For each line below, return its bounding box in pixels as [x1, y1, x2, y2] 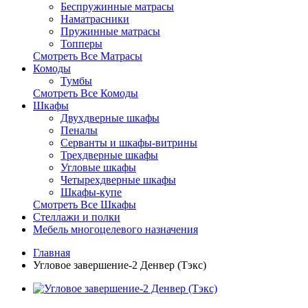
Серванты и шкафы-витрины [60, 137, 197, 148]
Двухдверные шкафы [60, 112, 159, 124]
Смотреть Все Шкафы [33, 199, 136, 210]
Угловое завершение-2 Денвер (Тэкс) [33, 259, 206, 271]
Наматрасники [60, 13, 129, 25]
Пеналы [60, 124, 98, 136]
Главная [33, 247, 70, 258]
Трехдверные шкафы [60, 149, 158, 161]
